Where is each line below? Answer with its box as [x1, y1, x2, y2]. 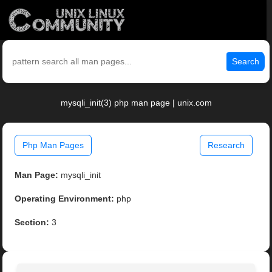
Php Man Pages [22, 140, 84, 151]
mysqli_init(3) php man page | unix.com [60, 98, 212, 108]
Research [207, 140, 245, 151]
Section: [15, 217, 50, 228]
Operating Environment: [15, 194, 115, 204]
